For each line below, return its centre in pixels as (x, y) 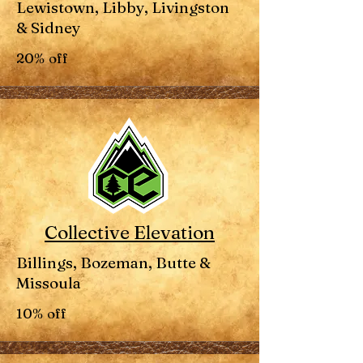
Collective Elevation (130, 233)
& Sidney (49, 28)
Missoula (49, 283)
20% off (43, 58)
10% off (42, 313)
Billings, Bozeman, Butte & (113, 263)
